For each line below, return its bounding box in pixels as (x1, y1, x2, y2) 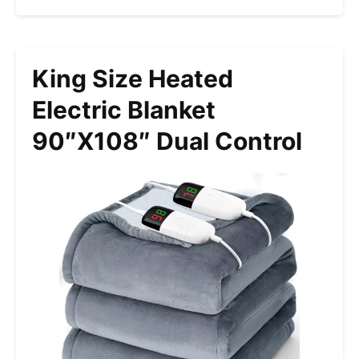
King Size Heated (32, 64, 233, 94)
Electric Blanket (32, 95, 216, 125)
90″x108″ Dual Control (32, 127, 302, 156)
